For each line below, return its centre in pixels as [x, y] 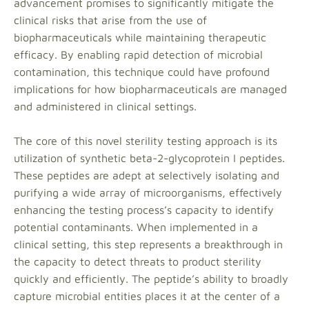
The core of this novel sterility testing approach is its [146, 141]
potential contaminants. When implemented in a [136, 227]
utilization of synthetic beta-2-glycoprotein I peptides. [149, 158]
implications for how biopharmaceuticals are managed [150, 89]
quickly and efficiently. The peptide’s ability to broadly [151, 279]
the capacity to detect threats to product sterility [138, 261]
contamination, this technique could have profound [142, 72]
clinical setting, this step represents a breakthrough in [148, 244]
